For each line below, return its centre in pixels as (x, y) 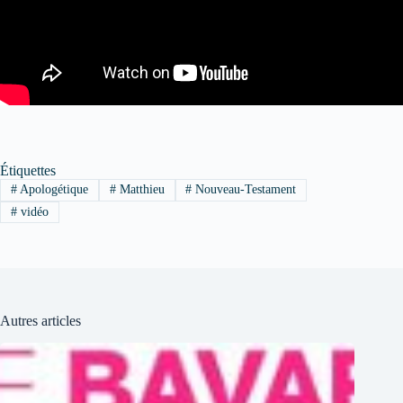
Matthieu (140, 190)
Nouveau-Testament (244, 190)
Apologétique (52, 190)
